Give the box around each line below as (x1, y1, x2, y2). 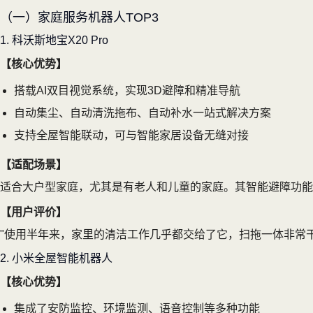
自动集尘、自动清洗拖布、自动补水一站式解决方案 (14, 106, 271, 119)
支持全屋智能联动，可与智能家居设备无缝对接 (14, 129, 249, 141)
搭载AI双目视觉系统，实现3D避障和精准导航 (14, 84, 240, 96)
